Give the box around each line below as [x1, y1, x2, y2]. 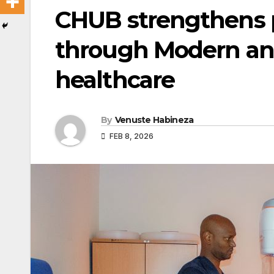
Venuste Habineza [114, 114, 194, 126]
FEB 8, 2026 [108, 131, 154, 141]
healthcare [55, 65, 175, 94]
